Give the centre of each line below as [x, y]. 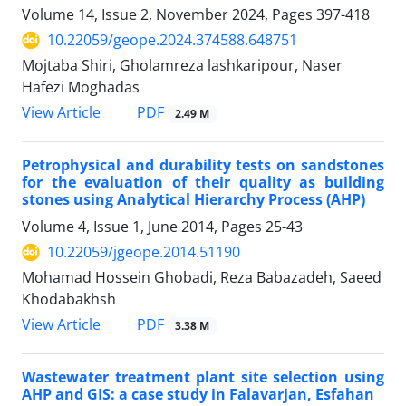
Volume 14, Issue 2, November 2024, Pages [169, 15]
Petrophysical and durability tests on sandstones [203, 165]
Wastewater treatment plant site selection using [203, 377]
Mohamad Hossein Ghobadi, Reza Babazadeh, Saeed [202, 278]
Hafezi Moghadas [81, 87]
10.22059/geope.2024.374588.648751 [172, 40]
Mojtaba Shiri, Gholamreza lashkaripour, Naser [182, 66]
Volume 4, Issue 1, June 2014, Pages [144, 227]
